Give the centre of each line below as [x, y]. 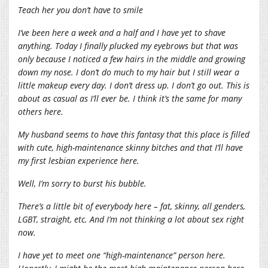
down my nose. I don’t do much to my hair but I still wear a [129, 72]
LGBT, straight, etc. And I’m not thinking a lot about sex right [131, 219]
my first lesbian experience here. [79, 160]
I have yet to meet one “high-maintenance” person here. [122, 255]
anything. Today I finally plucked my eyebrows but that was [128, 45]
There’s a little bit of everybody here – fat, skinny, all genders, [132, 206]
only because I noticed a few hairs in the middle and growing [132, 59]
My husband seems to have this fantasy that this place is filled [134, 134]
